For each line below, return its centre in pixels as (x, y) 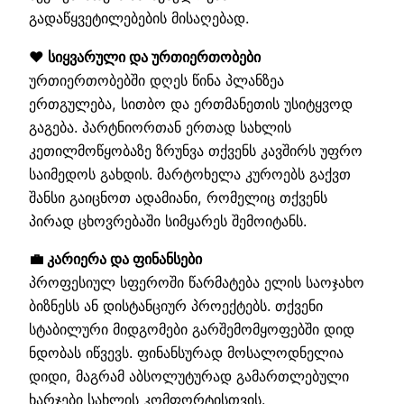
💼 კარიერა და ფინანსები (115, 259)
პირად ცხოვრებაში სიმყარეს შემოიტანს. (168, 220)
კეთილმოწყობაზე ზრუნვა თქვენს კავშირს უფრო (196, 150)
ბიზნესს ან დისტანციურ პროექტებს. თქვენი (176, 306)
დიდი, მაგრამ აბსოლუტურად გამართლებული (189, 376)
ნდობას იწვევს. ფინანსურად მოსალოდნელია (186, 353)
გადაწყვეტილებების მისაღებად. (139, 18)
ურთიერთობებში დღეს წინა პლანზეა (156, 80)
